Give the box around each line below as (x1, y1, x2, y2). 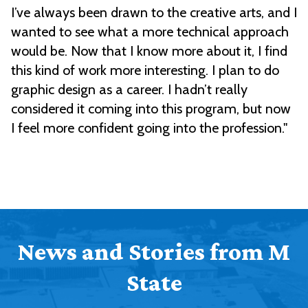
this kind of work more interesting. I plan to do (11, 61, 279, 78)
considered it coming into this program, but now (11, 100, 291, 117)
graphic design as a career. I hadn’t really (11, 80, 247, 98)
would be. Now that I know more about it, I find (11, 42, 287, 59)
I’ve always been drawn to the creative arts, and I (11, 3, 297, 21)
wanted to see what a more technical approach (11, 23, 289, 40)
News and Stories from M (18, 237, 290, 265)
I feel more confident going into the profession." (11, 119, 291, 136)
